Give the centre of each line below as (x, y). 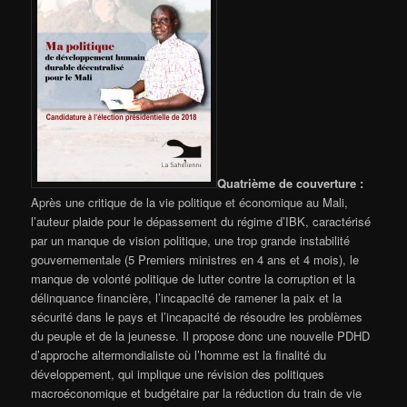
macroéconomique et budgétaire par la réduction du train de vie (197, 392)
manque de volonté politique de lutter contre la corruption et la (194, 278)
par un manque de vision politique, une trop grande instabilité (191, 240)
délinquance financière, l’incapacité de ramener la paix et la (187, 297)
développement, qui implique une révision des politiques (178, 373)
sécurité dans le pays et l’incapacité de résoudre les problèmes (197, 316)
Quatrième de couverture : (291, 183)
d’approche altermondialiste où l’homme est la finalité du (179, 354)
